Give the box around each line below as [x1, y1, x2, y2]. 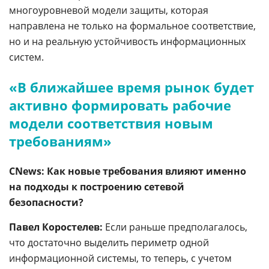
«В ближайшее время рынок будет [9, 78, 254, 97]
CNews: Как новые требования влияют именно [9, 165, 246, 178]
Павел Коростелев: [9, 220, 103, 234]
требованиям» [9, 132, 112, 151]
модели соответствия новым [9, 114, 213, 133]
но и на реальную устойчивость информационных [9, 35, 246, 49]
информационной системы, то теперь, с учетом [9, 252, 232, 265]
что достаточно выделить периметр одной [9, 236, 209, 250]
